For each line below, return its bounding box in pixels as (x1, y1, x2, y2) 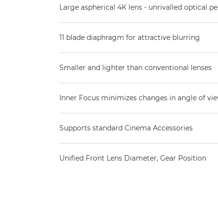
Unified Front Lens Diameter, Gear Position (59, 154, 206, 163)
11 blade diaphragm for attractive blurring (59, 33, 200, 42)
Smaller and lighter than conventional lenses (59, 63, 212, 72)
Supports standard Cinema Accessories (59, 124, 193, 132)
